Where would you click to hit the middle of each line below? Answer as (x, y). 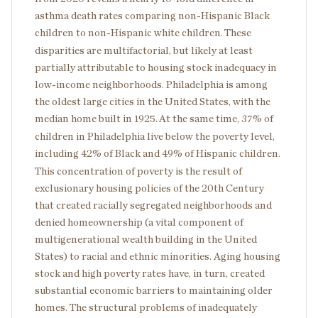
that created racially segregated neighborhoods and (153, 205)
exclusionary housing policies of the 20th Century (149, 188)
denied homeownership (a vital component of (139, 223)
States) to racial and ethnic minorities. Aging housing (158, 257)
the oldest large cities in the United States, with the (153, 102)
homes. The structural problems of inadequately (146, 308)
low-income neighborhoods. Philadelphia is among (151, 85)
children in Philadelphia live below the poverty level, (155, 137)
